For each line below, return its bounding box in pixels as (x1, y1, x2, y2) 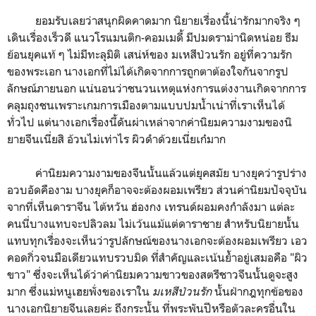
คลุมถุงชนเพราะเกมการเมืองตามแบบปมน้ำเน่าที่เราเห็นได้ (7, 97, 285, 112)
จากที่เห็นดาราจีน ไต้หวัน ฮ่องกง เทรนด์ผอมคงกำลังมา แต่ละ (7, 199, 295, 214)
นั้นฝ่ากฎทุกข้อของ (214, 284, 303, 298)
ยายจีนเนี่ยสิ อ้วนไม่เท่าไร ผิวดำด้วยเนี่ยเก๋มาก (7, 131, 226, 146)
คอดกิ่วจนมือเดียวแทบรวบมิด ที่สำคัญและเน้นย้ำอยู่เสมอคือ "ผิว (7, 250, 308, 265)
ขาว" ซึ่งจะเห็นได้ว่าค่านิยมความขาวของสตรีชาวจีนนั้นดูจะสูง (7, 267, 298, 281)
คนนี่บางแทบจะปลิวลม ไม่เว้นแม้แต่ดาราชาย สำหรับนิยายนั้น (7, 216, 299, 231)
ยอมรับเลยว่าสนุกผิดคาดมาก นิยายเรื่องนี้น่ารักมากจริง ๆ (7, 13, 300, 28)
